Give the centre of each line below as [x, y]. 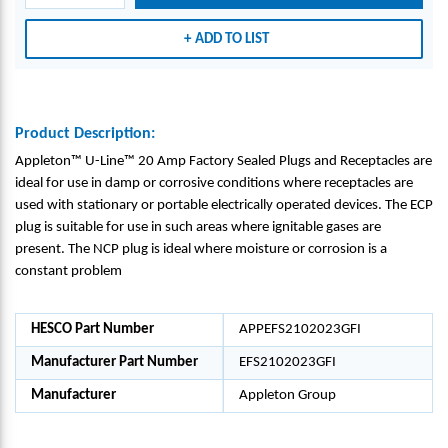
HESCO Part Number [92, 329]
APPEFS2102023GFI [300, 329]
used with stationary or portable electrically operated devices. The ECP [224, 205]
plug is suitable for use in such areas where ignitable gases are [198, 227]
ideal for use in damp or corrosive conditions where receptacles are [214, 183]
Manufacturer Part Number [114, 362]
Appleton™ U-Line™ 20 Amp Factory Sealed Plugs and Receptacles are [223, 161]
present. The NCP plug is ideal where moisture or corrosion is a [201, 249]
